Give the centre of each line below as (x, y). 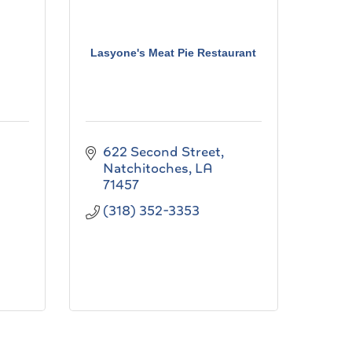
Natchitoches (146, 168)
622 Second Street (162, 152)
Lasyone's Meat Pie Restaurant (174, 52)
